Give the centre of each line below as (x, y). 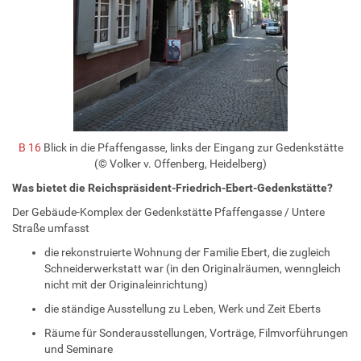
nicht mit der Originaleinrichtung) (126, 284)
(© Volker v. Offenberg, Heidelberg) (180, 163)
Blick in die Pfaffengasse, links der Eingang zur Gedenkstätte (192, 147)
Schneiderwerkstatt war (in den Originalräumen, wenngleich (193, 268)
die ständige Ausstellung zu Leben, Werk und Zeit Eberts (183, 308)
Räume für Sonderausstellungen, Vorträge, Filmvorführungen (196, 332)
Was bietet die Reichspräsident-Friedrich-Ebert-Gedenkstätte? (172, 187)
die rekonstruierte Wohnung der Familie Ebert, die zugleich (187, 252)
